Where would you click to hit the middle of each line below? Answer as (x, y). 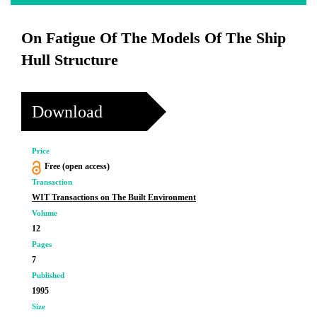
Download (67, 111)
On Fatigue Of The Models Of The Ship (154, 38)
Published (48, 275)
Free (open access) (77, 166)
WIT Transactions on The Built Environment (114, 197)
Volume (45, 213)
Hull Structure (70, 60)
